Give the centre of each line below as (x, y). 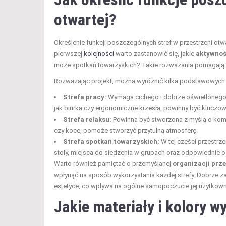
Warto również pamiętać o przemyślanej (113, 163)
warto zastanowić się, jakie (155, 53)
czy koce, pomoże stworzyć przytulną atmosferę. (126, 130)
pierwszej (69, 53)
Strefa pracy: (85, 97)
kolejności (99, 53)
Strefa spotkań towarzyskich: (111, 141)
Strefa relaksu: (87, 119)
